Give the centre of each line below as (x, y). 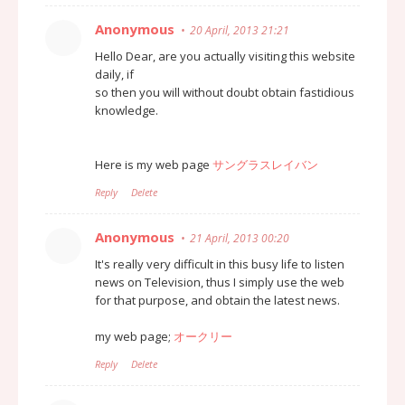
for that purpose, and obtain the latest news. (217, 300)
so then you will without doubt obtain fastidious (225, 92)
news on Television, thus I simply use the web (220, 282)
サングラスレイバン (265, 164)
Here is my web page (154, 164)
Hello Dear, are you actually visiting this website (225, 56)
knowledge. (127, 110)
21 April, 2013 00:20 (240, 238)
